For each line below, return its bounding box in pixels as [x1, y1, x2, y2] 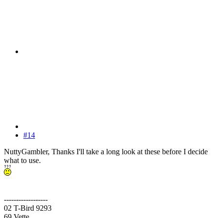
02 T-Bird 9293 [4, 203, 52, 212]
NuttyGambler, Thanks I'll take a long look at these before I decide [4, 147, 208, 156]
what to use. [4, 156, 41, 164]
